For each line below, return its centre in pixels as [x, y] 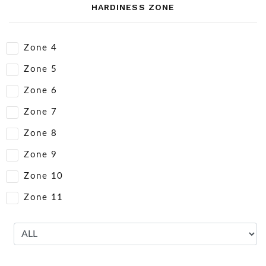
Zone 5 [40, 69]
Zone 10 [44, 176]
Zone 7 [40, 112]
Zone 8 [40, 133]
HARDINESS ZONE [133, 7]
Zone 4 [40, 48]
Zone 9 [40, 155]
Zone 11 [44, 197]
